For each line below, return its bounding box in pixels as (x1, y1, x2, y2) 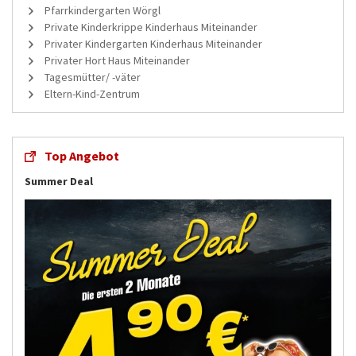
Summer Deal (25, 173, 93, 188)
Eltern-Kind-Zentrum (44, 86, 140, 101)
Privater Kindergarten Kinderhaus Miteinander (44, 36, 262, 51)
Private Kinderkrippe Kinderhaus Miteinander (44, 19, 257, 34)
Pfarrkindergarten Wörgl (44, 2, 161, 17)
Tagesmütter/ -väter (44, 69, 141, 84)
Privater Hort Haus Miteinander (44, 52, 190, 68)
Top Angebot (44, 147, 119, 164)
